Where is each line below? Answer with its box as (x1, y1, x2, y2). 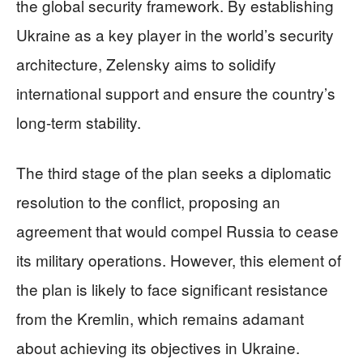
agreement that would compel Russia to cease (16, 220, 339, 241)
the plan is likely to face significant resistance (16, 278, 328, 300)
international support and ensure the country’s (16, 82, 335, 104)
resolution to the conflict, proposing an (16, 190, 280, 212)
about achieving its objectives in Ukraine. (16, 336, 300, 358)
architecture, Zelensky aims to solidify (16, 53, 276, 75)
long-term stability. (16, 111, 141, 133)
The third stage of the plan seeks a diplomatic (16, 161, 331, 183)
